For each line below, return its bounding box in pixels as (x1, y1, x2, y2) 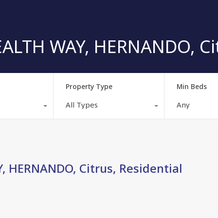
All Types (65, 99, 98, 109)
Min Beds (177, 81, 207, 91)
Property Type (65, 81, 112, 91)
